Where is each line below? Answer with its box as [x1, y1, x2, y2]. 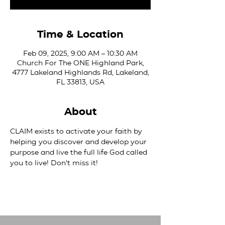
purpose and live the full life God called [10, 148, 149, 157]
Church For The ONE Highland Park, [17, 58, 144, 67]
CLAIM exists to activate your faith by [10, 127, 144, 136]
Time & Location [37, 28, 124, 40]
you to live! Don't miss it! [10, 158, 98, 167]
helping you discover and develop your [10, 137, 149, 146]
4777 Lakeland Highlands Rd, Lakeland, [12, 68, 149, 77]
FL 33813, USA [56, 77, 104, 86]
